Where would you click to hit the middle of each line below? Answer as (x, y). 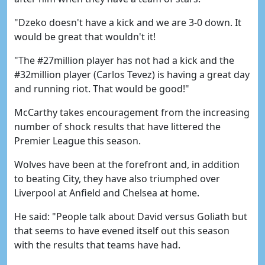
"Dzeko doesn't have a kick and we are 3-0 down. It (128, 22)
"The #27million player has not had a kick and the (124, 60)
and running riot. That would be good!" (102, 89)
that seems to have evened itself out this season (122, 231)
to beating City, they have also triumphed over (117, 179)
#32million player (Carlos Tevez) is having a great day (132, 75)
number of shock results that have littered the (117, 127)
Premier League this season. (77, 141)
